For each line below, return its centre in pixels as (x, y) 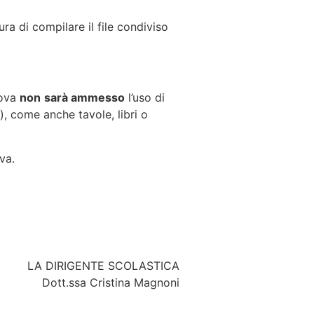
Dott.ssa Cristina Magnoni (111, 283)
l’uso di (145, 98)
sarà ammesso (84, 98)
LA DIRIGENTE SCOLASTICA (103, 266)
